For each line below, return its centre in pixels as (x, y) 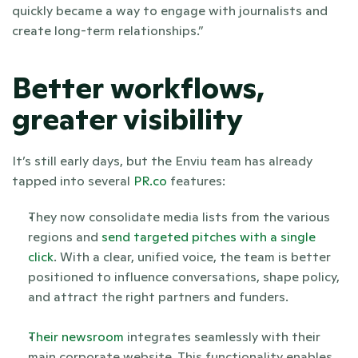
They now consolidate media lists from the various (179, 217)
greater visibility (127, 120)
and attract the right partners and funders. (158, 297)
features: (196, 181)
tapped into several (71, 181)
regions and (63, 237)
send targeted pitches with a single (207, 237)
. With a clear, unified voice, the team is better (192, 257)
